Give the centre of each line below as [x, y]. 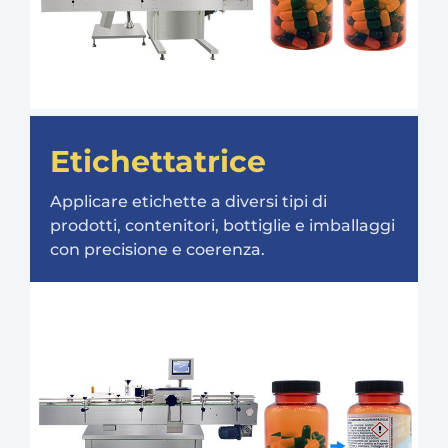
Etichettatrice [158, 162]
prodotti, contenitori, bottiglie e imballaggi [222, 226]
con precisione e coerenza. [157, 250]
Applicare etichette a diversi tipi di [188, 202]
